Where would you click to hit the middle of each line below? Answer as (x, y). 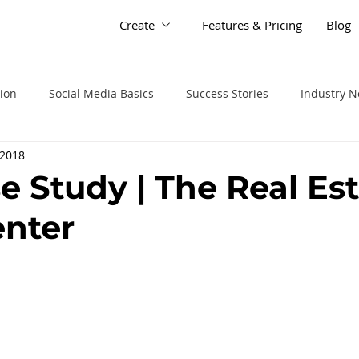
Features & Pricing (252, 25)
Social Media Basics (101, 93)
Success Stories (227, 93)
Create (137, 24)
